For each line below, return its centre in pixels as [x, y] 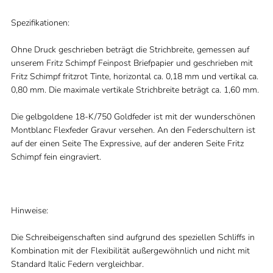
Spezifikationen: [40, 23]
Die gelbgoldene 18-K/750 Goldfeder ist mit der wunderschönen [133, 117]
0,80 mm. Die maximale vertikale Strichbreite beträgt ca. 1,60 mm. [135, 90]
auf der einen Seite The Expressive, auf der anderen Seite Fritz [127, 144]
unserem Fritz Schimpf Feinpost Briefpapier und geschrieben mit [132, 63]
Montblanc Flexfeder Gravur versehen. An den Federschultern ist [133, 130]
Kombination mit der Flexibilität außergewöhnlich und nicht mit [130, 251]
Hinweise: [29, 211]
